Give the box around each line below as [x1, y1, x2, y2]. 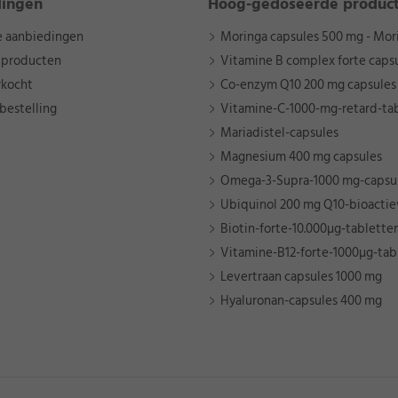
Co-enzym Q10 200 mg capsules [220, 74, 396, 97]
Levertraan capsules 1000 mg [220, 266, 382, 289]
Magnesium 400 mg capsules [220, 146, 382, 169]
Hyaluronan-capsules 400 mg [220, 290, 382, 313]
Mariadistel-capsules [220, 122, 338, 145]
